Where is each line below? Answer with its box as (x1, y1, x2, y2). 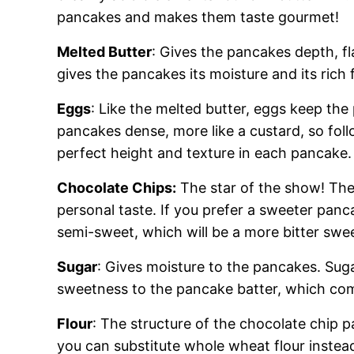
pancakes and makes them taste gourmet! (57, 9, 339, 25)
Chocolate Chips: (57, 179, 176, 196)
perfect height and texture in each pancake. (57, 145, 352, 161)
